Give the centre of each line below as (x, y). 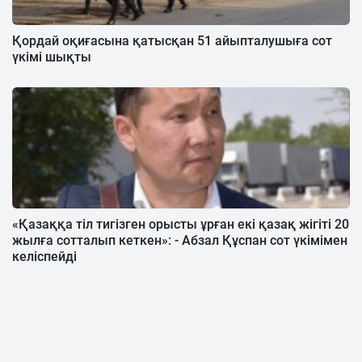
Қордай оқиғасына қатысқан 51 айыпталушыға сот (172, 40)
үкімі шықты (52, 57)
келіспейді (44, 256)
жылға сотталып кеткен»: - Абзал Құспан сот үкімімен (180, 240)
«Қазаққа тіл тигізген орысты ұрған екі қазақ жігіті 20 (181, 224)
